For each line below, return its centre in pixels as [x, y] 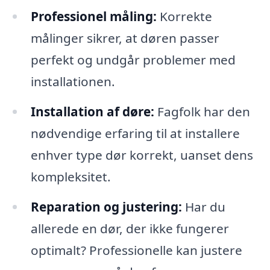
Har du [203, 206]
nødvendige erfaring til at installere [135, 133]
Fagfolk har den [202, 111]
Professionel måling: [93, 17]
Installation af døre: [92, 111]
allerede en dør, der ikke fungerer [130, 228]
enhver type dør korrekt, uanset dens [142, 155]
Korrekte [184, 17]
